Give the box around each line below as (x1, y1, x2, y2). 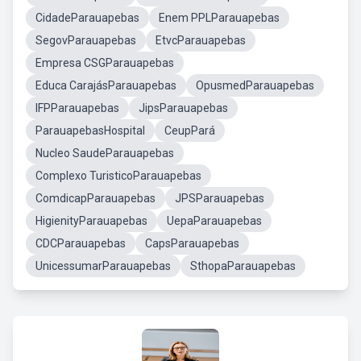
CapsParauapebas (145, 237, 239, 250)
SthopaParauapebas (190, 259, 296, 272)
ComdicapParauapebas (35, 192, 156, 205)
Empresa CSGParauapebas (35, 56, 174, 69)
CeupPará (164, 124, 215, 137)
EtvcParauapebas (156, 34, 246, 47)
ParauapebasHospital (35, 124, 145, 137)
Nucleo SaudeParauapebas (35, 147, 174, 160)
